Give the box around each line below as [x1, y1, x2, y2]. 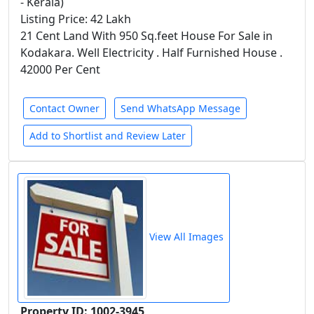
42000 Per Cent [20, 62, 100, 77]
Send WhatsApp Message [121, 102, 240, 115]
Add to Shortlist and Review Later [29, 129, 186, 142]
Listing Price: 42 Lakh [20, 11, 131, 27]
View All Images [146, 230, 224, 244]
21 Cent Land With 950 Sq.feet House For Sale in [20, 28, 273, 43]
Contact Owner [29, 102, 100, 115]
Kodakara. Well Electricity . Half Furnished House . [20, 45, 282, 60]
